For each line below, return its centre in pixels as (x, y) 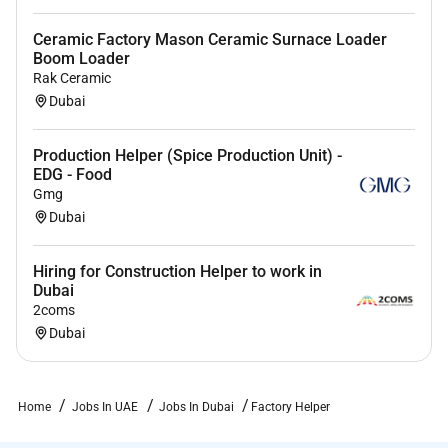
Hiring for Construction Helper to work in (177, 272)
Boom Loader (81, 59)
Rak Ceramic (72, 78)
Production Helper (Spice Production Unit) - (187, 156)
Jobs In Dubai (198, 407)
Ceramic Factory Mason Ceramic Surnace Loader (210, 40)
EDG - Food (72, 175)
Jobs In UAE (104, 407)
